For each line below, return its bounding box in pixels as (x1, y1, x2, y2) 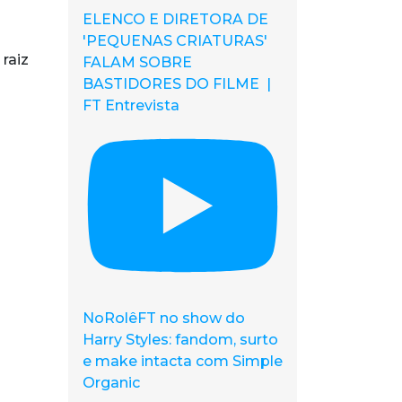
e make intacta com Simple (83, 353, 283, 371)
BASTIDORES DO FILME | (83, 75, 271, 93)
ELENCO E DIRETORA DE (83, 11, 268, 29)
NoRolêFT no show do (83, 310, 245, 328)
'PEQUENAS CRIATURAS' (83, 32, 267, 50)
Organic (83, 374, 140, 392)
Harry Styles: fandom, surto (83, 331, 278, 349)
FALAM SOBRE (83, 54, 192, 72)
